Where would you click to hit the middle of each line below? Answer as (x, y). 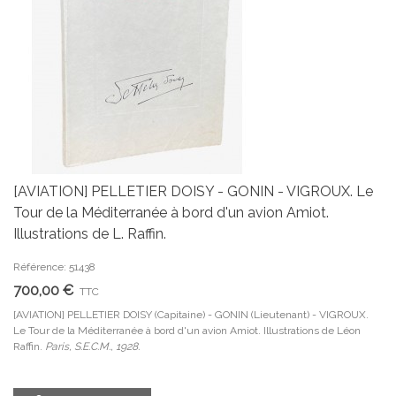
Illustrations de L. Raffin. (90, 234)
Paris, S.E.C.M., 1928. (92, 346)
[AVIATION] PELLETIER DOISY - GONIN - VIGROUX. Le (193, 191)
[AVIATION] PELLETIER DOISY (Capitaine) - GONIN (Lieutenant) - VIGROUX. (191, 315)
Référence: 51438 (54, 267)
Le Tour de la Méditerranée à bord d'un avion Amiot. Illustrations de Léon (187, 331)
